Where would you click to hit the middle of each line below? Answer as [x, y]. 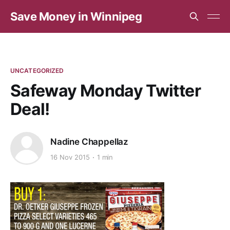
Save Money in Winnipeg [76, 16]
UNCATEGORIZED [37, 71]
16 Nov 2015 [70, 157]
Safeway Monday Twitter [106, 91]
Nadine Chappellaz [90, 141]
